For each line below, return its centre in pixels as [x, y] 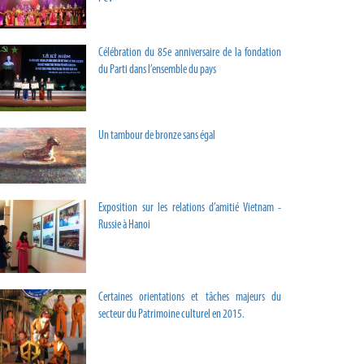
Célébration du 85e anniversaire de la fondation [190, 54]
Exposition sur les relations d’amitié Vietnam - [190, 209]
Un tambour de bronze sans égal [157, 136]
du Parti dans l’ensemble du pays [157, 71]
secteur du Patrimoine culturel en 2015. [171, 314]
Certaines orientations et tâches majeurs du [190, 297]
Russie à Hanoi [124, 226]
